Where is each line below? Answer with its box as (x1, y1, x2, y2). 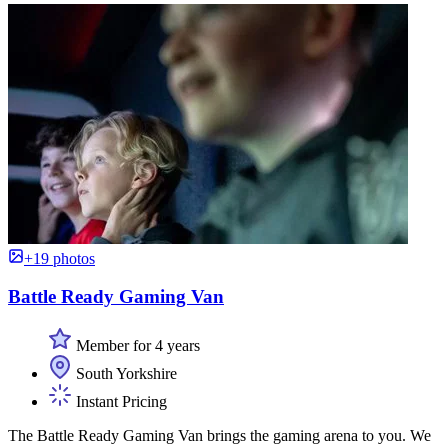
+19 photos (24, 249, 95, 267)
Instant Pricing (72, 393, 167, 410)
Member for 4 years (72, 337, 200, 354)
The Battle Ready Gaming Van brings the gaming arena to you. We (8, 427, 431, 444)
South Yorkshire (72, 365, 177, 382)
